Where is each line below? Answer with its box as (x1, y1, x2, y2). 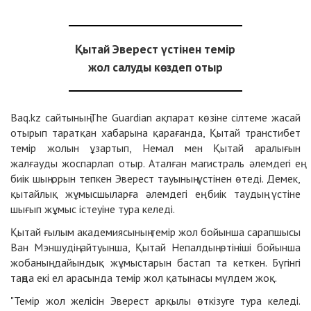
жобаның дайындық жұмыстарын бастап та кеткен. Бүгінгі (10, 255, 301, 270)
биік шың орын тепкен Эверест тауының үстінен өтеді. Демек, (10, 171, 301, 186)
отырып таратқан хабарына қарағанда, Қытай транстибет (10, 126, 301, 140)
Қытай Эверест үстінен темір (75, 41, 236, 58)
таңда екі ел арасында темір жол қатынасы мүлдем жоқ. (10, 271, 277, 285)
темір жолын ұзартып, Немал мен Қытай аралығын (10, 141, 301, 155)
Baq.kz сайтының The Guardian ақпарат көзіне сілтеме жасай (10, 110, 301, 125)
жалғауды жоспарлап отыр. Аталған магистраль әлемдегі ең (10, 156, 301, 171)
